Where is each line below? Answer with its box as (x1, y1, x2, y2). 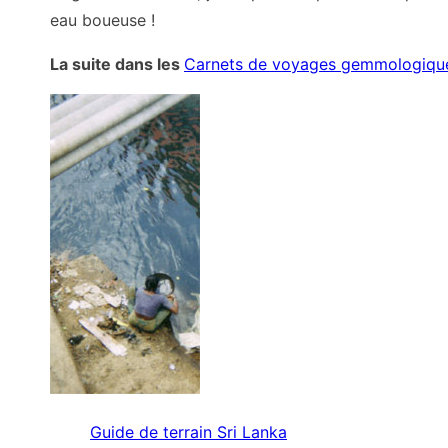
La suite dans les (50, 53, 184, 74)
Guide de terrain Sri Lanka (90, 421, 287, 442)
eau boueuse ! (50, 9, 155, 30)
